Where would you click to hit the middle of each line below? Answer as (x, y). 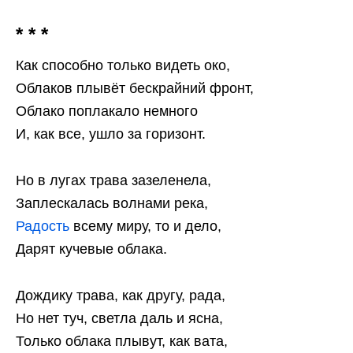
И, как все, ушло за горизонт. (111, 134)
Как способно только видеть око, (123, 66)
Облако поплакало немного (107, 111)
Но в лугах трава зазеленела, (113, 181)
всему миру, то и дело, (145, 227)
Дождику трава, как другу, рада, (121, 296)
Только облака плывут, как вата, (122, 342)
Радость (43, 227)
